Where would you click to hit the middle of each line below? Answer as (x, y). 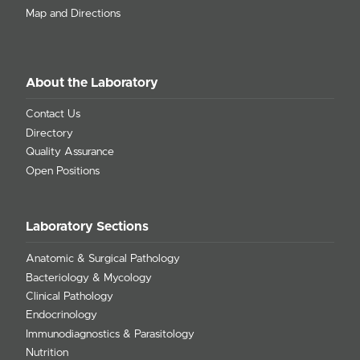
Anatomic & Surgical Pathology (103, 259)
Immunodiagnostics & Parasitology (110, 334)
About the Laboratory (92, 82)
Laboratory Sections (87, 227)
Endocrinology (61, 315)
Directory (49, 133)
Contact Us (53, 115)
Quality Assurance (70, 152)
